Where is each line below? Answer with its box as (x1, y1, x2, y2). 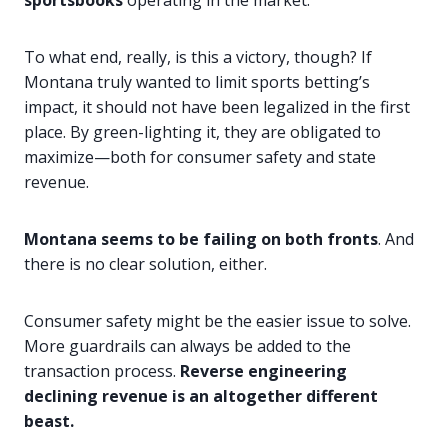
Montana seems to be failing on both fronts (24, 228, 378, 251)
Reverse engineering (180, 360, 347, 383)
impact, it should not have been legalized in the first (24, 96, 410, 119)
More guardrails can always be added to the (24, 335, 351, 358)
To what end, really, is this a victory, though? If (24, 46, 372, 69)
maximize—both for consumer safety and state (24, 146, 376, 169)
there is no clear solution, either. (24, 253, 271, 276)
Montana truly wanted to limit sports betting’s (24, 71, 370, 94)
